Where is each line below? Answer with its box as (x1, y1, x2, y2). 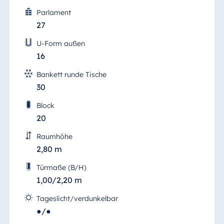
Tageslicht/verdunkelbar (36, 194, 118, 203)
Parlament (36, 8, 71, 17)
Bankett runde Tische (36, 70, 106, 79)
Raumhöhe (36, 132, 72, 141)
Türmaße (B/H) (36, 163, 86, 172)
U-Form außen (36, 39, 85, 48)
